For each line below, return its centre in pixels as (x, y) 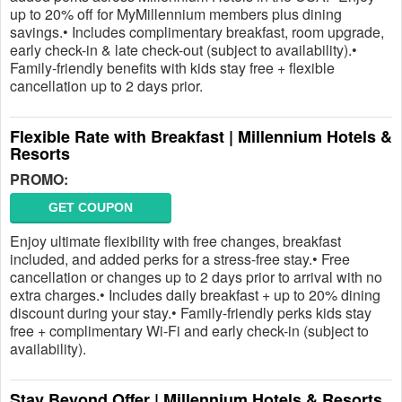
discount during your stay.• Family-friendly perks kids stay (191, 313)
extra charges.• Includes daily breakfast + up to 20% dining (195, 295)
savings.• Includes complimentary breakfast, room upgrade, (197, 32)
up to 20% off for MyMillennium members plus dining (176, 14)
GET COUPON (91, 207)
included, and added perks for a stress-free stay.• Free (180, 259)
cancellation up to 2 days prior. (106, 86)
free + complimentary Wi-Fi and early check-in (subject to (189, 331)
